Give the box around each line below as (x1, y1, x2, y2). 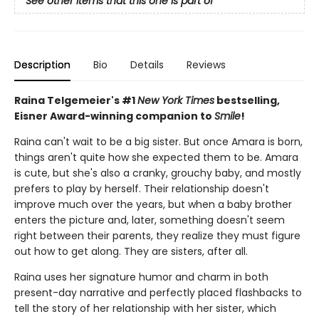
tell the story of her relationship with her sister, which (14, 301, 276, 315)
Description (14, 58, 70, 72)
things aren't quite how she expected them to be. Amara (14, 150, 298, 164)
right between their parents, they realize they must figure (14, 229, 300, 243)
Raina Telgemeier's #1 (14, 93, 137, 108)
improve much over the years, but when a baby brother (14, 197, 292, 211)
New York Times (137, 93, 214, 108)
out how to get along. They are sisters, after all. (14, 244, 248, 258)
